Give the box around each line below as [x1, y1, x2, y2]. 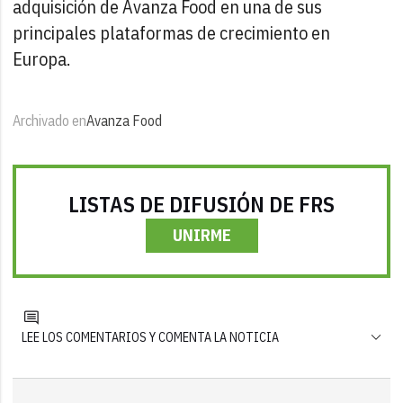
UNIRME [172, 224, 231, 246]
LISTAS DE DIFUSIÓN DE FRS [68, 189, 335, 219]
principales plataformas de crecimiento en [13, 20, 331, 45]
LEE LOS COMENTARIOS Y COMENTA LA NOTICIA [22, 328, 280, 345]
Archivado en [13, 111, 87, 130]
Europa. [13, 46, 71, 71]
